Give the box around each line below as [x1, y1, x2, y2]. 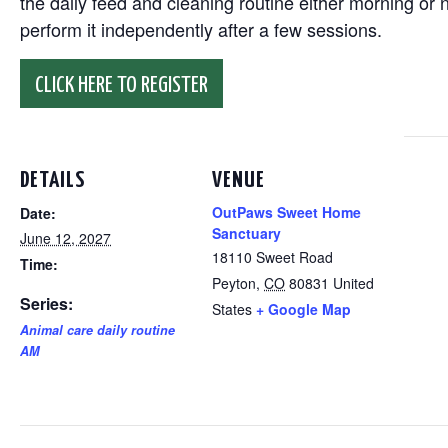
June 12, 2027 [20, 228, 111, 248]
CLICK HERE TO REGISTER [35, 74, 208, 97]
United [333, 273, 374, 293]
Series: [20, 292, 73, 315]
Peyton [212, 273, 256, 293]
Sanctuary [212, 223, 281, 243]
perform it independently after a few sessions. [20, 16, 382, 42]
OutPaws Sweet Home [212, 202, 361, 222]
